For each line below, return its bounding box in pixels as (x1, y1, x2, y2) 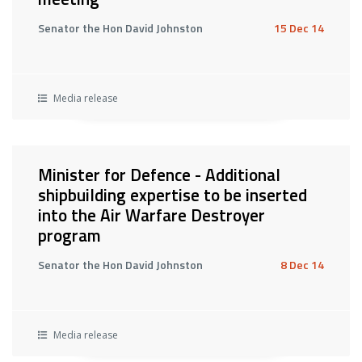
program (38, 222, 101, 248)
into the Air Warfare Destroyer (38, 202, 265, 228)
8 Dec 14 (280, 256, 324, 273)
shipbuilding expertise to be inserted (38, 182, 307, 208)
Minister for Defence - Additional (38, 162, 280, 187)
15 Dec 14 (274, 19, 324, 36)
